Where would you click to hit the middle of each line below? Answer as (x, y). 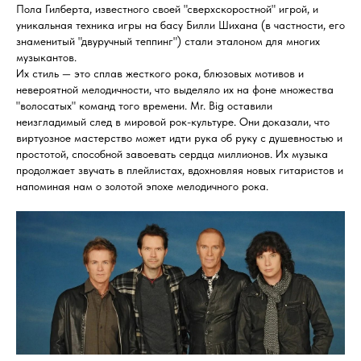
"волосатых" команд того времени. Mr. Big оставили (144, 106)
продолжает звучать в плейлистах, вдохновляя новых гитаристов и (180, 170)
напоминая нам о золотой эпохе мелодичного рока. (142, 187)
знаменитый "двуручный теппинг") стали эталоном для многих (168, 41)
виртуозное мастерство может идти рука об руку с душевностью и (179, 138)
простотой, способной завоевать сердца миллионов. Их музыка (172, 154)
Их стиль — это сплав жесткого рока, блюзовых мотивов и (160, 74)
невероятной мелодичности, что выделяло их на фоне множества (175, 90)
